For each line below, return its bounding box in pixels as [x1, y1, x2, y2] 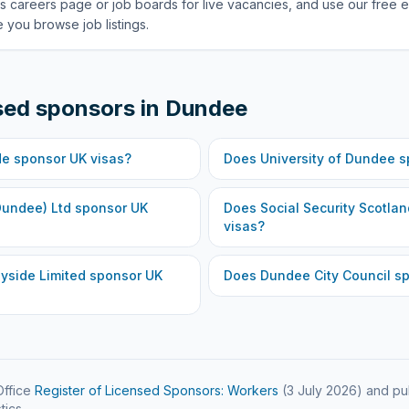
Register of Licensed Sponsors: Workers [35, 383, 278, 398]
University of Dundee [260, 151, 395, 166]
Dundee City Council [260, 267, 391, 283]
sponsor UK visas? [10, 151, 131, 166]
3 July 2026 [287, 383, 357, 398]
